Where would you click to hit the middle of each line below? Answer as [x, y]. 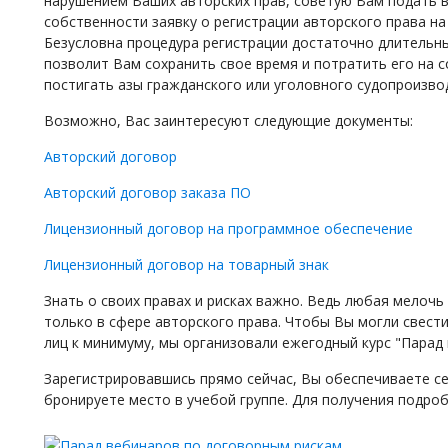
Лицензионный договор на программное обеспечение [228, 228]
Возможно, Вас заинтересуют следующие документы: [228, 120]
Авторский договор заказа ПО [147, 192]
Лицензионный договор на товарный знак [186, 264]
